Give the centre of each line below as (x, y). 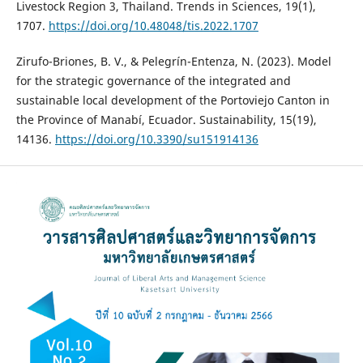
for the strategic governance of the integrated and (153, 81)
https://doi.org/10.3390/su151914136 (156, 139)
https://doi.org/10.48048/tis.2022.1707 (153, 26)
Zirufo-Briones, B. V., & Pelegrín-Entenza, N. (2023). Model (173, 62)
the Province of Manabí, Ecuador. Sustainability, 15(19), (166, 120)
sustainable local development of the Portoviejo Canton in (173, 100)
